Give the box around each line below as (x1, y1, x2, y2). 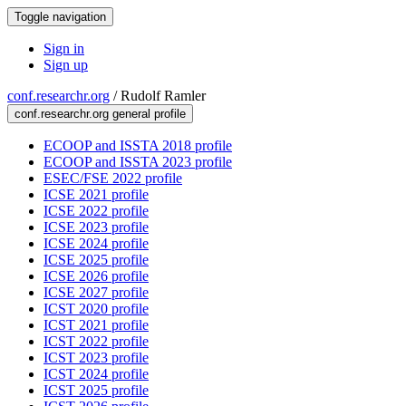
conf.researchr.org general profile (14, 107, 186, 121)
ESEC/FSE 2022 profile (43, 170, 182, 186)
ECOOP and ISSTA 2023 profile (43, 154, 232, 169)
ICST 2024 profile (43, 366, 149, 382)
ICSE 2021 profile (43, 187, 149, 202)
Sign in (43, 41, 84, 56)
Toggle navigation (14, 10, 106, 24)
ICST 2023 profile (43, 350, 149, 365)
